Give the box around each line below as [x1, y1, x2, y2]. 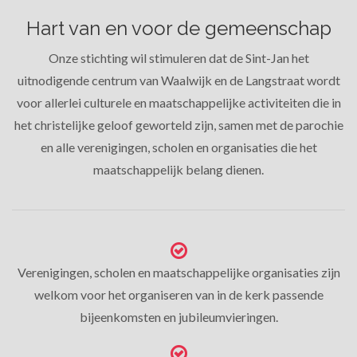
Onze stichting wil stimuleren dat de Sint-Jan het [48, 50, 309, 65]
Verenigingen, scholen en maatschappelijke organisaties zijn [17, 265, 340, 280]
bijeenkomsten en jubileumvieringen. [79, 309, 278, 324]
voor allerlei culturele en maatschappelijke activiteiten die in [16, 95, 341, 110]
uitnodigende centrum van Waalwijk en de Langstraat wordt [17, 73, 340, 88]
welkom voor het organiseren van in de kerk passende [33, 287, 324, 302]
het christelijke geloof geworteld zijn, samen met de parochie [14, 117, 343, 132]
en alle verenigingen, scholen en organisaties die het [40, 139, 317, 155]
